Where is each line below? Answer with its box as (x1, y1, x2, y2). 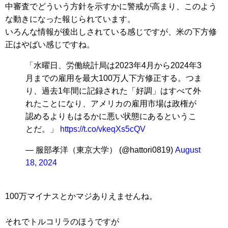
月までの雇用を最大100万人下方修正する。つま (25, 74, 202, 83)
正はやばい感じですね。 (5, 40, 95, 49)
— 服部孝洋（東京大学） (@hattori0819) (25, 146, 175, 155)
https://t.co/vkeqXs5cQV (60, 125, 146, 134)
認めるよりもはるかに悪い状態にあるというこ (25, 112, 196, 121)
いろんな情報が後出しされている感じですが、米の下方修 (5, 27, 217, 37)
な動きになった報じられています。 (5, 15, 135, 24)
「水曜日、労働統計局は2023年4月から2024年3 (25, 61, 202, 70)
